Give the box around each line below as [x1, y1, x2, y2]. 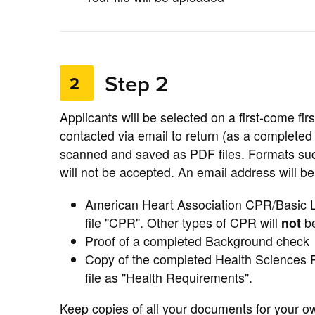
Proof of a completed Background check [84, 231, 309, 250]
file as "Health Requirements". [84, 268, 252, 286]
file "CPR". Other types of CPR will [84, 213, 281, 231]
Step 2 [94, 67, 169, 101]
